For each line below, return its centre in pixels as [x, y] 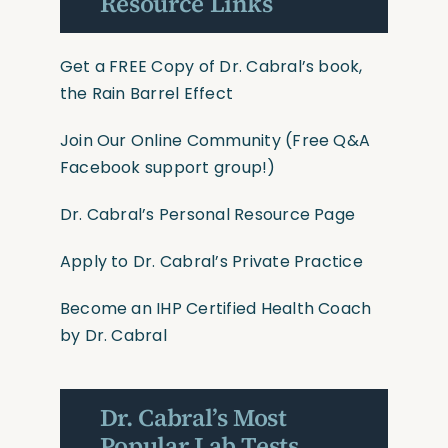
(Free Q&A [325, 140]
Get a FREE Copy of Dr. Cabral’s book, [211, 66]
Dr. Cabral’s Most [193, 417]
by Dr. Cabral [113, 335]
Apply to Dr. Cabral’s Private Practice [213, 261]
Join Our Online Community [170, 140]
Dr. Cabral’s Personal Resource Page [207, 214]
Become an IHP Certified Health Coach [215, 308]
